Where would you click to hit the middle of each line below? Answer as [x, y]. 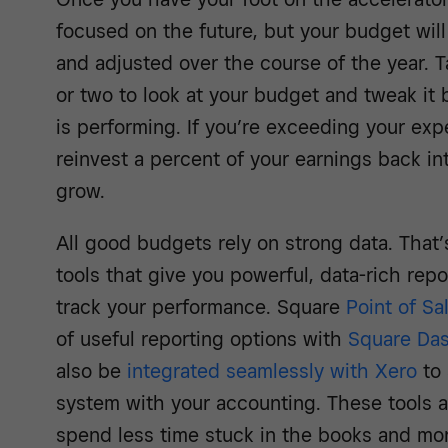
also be [91, 371]
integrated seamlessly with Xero [272, 371]
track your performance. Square [201, 307]
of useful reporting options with [202, 339]
